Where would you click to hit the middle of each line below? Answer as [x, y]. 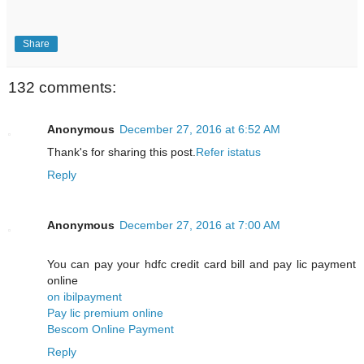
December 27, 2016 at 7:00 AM [200, 225]
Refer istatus [228, 152]
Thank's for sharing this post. [121, 152]
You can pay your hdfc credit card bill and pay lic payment [201, 264]
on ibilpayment [84, 297]
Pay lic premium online [105, 313]
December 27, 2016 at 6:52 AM [200, 130]
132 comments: [62, 87]
